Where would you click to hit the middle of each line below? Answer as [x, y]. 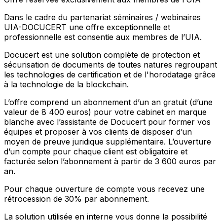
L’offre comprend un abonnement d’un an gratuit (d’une [108, 102]
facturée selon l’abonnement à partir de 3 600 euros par [110, 161]
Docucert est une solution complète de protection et [102, 55]
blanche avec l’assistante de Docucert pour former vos [107, 122]
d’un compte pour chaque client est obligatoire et [96, 151]
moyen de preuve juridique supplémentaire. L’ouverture [108, 141]
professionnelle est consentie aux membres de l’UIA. [103, 37]
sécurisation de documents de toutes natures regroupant [110, 64]
